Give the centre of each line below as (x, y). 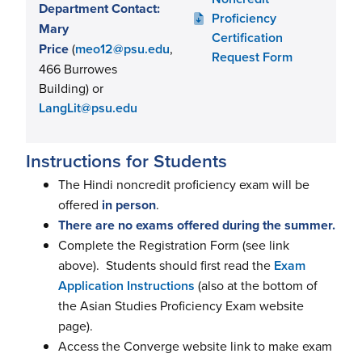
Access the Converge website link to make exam (195, 346)
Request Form (252, 57)
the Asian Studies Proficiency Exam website (181, 305)
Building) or (71, 88)
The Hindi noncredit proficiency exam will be (184, 184)
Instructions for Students (126, 160)
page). (76, 326)
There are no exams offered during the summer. (197, 225)
